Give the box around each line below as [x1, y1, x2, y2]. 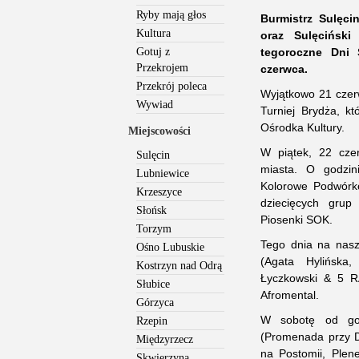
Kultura [136, 27, 171, 40]
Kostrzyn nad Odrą [136, 260, 222, 272]
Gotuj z [136, 46, 170, 58]
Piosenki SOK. [260, 213, 333, 227]
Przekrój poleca [136, 80, 207, 93]
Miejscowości [128, 125, 191, 138]
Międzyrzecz [136, 333, 193, 346]
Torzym [136, 223, 171, 236]
